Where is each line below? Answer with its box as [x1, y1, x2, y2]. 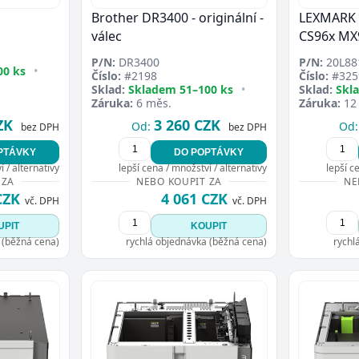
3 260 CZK [154, 115, 220, 135]
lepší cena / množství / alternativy [119, 161, 267, 175]
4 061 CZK [161, 189, 228, 209]
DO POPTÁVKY [174, 147, 244, 159]
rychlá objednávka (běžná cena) [126, 235, 267, 249]
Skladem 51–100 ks [128, 82, 233, 98]
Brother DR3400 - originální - [91, 9, 264, 27]
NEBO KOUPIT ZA [135, 175, 223, 189]
